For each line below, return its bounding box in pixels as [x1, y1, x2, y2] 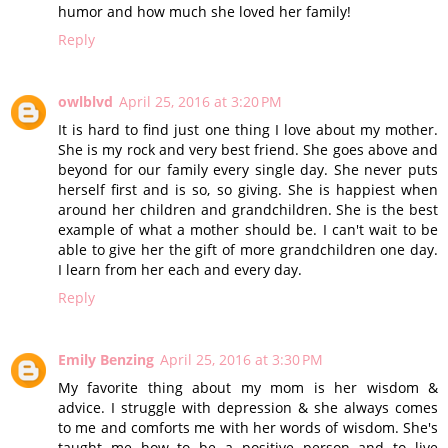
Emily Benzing [58, 349, 154, 369]
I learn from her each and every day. [58, 259, 302, 279]
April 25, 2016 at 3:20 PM [119, 91, 282, 111]
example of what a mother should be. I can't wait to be [58, 219, 438, 239]
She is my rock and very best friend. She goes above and [58, 139, 438, 159]
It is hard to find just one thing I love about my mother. [58, 119, 438, 139]
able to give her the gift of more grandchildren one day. [58, 239, 438, 259]
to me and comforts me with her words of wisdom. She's [58, 417, 438, 437]
